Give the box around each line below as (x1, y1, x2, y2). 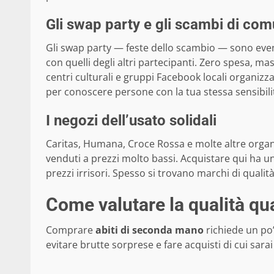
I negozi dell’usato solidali (46, 112, 217, 130)
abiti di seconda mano (95, 223, 204, 237)
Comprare (46, 223, 95, 237)
